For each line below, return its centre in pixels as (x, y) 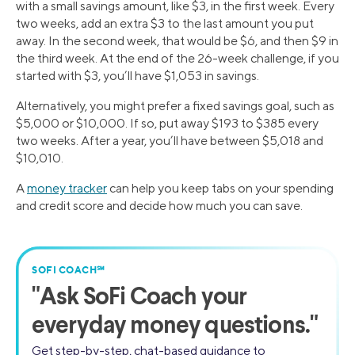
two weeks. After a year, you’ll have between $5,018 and (170, 140)
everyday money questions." (175, 326)
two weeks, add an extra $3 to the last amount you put (165, 23)
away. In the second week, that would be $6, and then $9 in (177, 40)
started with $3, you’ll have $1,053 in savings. (137, 75)
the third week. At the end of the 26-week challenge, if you (177, 58)
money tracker (67, 188)
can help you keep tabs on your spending (220, 188)
